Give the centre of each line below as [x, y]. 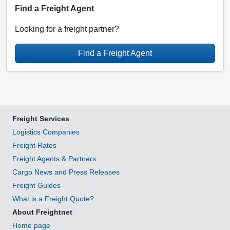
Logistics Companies [46, 132]
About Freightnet [42, 212]
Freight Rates [34, 146]
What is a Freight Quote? [53, 199]
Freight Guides [36, 186]
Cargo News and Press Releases [66, 172]
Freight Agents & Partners [54, 159]
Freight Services [41, 119]
